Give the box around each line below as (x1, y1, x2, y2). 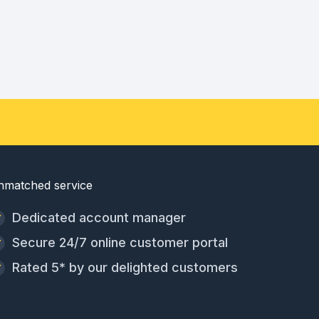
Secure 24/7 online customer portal (11, 235, 228, 251)
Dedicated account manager (11, 210, 186, 226)
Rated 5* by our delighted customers (11, 260, 238, 276)
